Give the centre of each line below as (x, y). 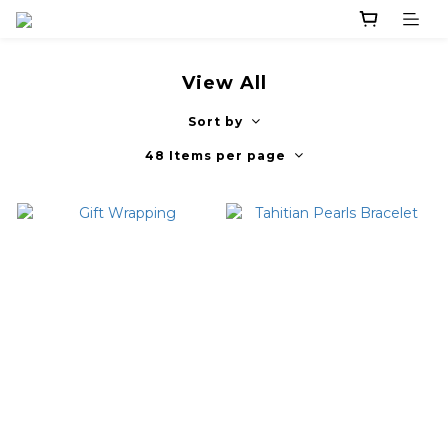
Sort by (215, 122)
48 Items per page (215, 156)
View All (224, 83)
